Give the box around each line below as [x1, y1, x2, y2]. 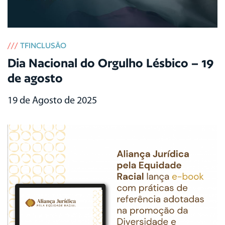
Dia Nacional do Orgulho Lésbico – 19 [8, 56, 213, 70]
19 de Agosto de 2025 [8, 96, 97, 106]
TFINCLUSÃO [20, 41, 66, 50]
